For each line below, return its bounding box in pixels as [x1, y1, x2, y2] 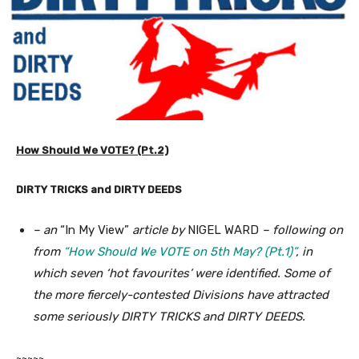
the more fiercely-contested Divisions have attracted [33, 288, 329, 303]
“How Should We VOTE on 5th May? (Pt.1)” [63, 244, 296, 260]
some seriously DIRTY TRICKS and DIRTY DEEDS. [33, 309, 305, 325]
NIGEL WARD [188, 223, 259, 238]
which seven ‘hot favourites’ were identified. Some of [33, 266, 330, 281]
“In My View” [60, 223, 129, 238]
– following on [259, 223, 343, 238]
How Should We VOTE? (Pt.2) [16, 144, 168, 157]
